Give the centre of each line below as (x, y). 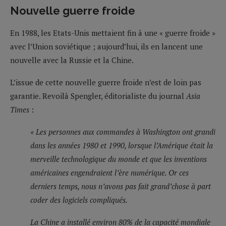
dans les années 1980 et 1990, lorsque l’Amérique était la (122, 145)
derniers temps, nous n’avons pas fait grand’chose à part (121, 186)
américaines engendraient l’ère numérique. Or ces (109, 172)
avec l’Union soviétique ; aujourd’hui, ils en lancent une (106, 46)
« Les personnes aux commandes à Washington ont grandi (123, 131)
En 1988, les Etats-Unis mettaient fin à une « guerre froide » (113, 33)
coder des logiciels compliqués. (79, 200)
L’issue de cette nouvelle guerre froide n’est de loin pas (106, 82)
